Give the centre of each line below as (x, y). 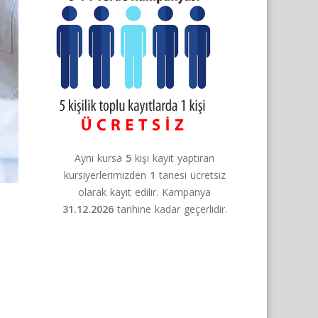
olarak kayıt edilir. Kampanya (144, 192)
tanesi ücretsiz (190, 175)
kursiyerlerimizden (106, 175)
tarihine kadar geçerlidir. (170, 209)
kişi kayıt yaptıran (173, 158)
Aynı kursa (100, 158)
